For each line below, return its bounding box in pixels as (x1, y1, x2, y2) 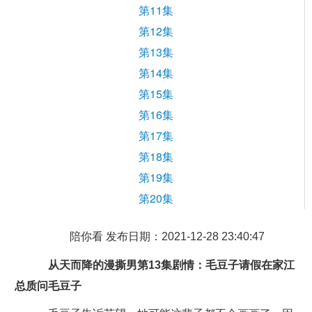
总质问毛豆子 (14, 280, 81, 292)
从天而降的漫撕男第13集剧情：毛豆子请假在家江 (47, 259, 295, 271)
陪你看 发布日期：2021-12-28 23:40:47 (70, 231, 265, 242)
